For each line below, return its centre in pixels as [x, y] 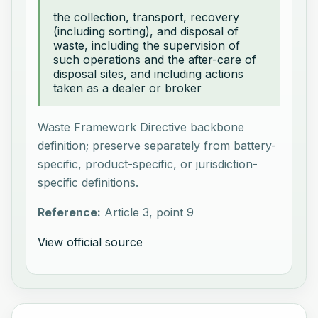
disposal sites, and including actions [149, 73]
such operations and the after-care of [155, 59]
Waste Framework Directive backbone [141, 127]
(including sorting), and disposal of [146, 31]
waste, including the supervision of [147, 45]
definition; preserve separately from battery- [157, 145]
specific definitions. [88, 182]
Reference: [70, 212]
